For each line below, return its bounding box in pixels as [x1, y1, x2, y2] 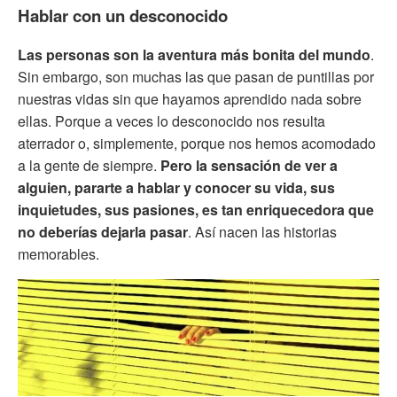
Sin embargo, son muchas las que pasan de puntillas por [18, 66, 374, 88]
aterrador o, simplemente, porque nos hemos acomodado [18, 133, 376, 154]
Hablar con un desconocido [18, 4, 228, 28]
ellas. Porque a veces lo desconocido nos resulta [18, 111, 325, 132]
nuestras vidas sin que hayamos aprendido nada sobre [18, 89, 362, 110]
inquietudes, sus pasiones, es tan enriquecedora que [18, 199, 374, 221]
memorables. [18, 244, 99, 265]
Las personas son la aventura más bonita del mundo [18, 44, 370, 66]
